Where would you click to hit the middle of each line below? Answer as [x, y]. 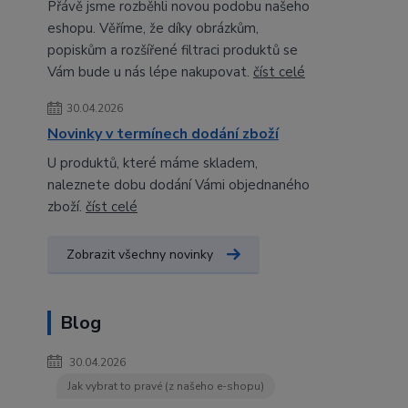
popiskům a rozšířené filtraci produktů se [173, 50]
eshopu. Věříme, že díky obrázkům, [153, 28]
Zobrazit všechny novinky [140, 255]
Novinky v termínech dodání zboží [163, 134]
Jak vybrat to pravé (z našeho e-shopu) [166, 386]
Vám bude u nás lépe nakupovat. [150, 72]
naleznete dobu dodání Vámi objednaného [178, 185]
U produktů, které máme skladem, [153, 163]
